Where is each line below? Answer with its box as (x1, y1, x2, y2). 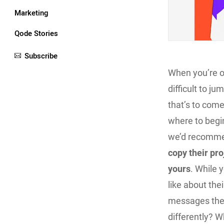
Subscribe (24, 50, 57, 61)
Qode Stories (14, 27, 58, 39)
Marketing (14, 7, 48, 18)
